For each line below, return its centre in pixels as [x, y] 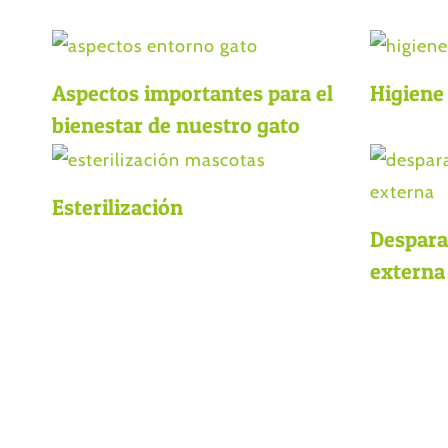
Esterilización [117, 207]
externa [407, 271]
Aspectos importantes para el [192, 93]
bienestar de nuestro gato [176, 125]
